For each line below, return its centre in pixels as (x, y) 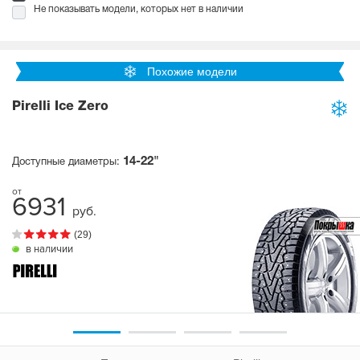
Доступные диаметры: (67, 162)
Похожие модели (192, 72)
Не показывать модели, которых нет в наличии (139, 9)
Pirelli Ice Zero (60, 107)
